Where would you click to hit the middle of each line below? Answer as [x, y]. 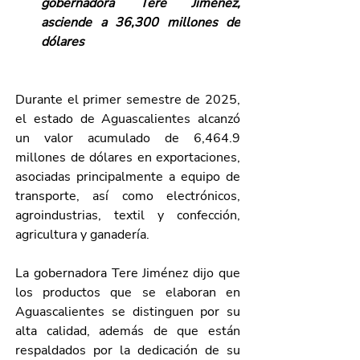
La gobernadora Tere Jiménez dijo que [128, 273]
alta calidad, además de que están [128, 331]
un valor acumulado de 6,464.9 [128, 138]
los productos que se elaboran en [128, 292]
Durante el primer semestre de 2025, [128, 100]
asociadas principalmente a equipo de [128, 177]
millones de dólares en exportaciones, [128, 157]
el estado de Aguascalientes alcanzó [128, 119]
